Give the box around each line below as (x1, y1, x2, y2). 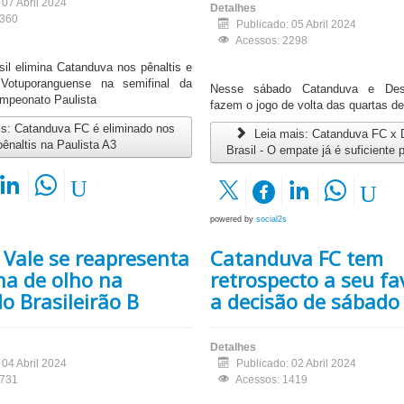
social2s (255, 215, 287, 225)
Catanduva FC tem (209, 244, 383, 272)
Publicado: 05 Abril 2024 (235, 18, 356, 32)
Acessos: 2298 (234, 34, 308, 48)
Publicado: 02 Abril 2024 (235, 357, 356, 371)
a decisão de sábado (209, 288, 399, 316)
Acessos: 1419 (234, 373, 308, 387)
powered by (209, 215, 256, 225)
